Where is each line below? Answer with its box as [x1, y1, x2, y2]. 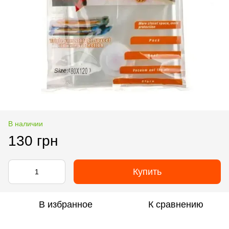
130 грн [8, 133, 58, 149]
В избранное [38, 199, 93, 210]
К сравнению [148, 199, 203, 210]
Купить [133, 167, 162, 177]
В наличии [8, 120, 43, 128]
